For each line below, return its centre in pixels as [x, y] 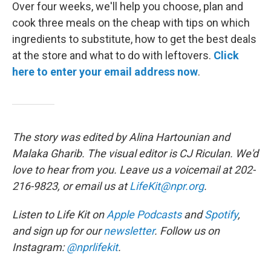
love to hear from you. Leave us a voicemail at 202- [134, 169]
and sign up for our [58, 230]
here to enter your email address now [105, 71]
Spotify [221, 214]
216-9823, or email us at [71, 186]
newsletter [129, 230]
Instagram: [39, 247]
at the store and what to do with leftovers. [113, 55]
